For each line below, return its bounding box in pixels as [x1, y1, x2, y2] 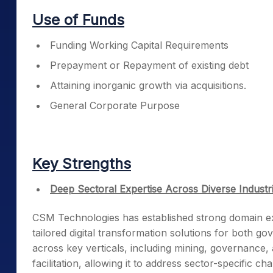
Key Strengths [32, 155, 131, 172]
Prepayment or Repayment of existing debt [50, 59, 249, 71]
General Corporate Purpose [50, 99, 180, 112]
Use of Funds [32, 11, 124, 29]
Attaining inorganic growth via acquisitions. [50, 79, 246, 91]
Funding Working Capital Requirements [50, 39, 229, 51]
